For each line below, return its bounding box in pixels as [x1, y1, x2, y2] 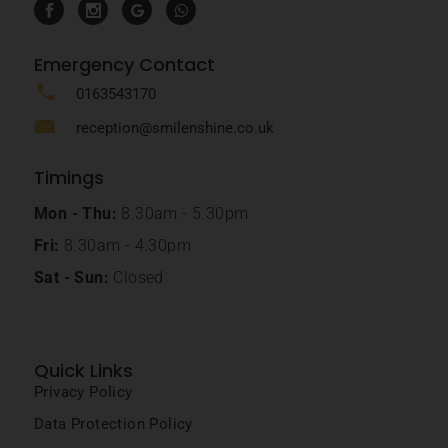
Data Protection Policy [34, 415, 193, 434]
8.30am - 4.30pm [59, 236, 192, 256]
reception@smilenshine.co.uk [76, 119, 274, 138]
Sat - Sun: [34, 268, 109, 288]
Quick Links [34, 358, 133, 384]
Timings [34, 165, 104, 191]
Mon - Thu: [34, 204, 117, 224]
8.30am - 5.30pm [117, 204, 249, 224]
